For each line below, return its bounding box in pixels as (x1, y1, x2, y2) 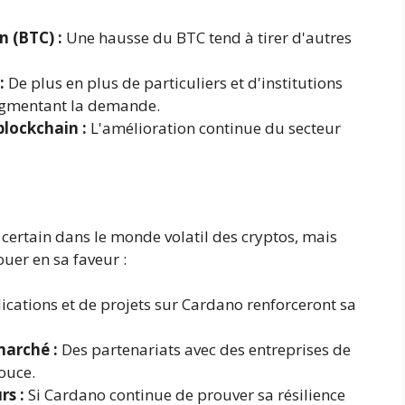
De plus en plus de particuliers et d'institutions (5, 72, 343, 94)
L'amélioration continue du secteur (87, 118, 341, 139)
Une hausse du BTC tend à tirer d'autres (62, 27, 352, 49)
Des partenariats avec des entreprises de (58, 339, 351, 361)
